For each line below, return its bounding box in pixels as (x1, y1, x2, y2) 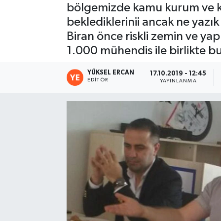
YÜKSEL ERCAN (87, 69, 135, 76)
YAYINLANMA (159, 78, 197, 84)
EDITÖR (87, 77, 108, 82)
